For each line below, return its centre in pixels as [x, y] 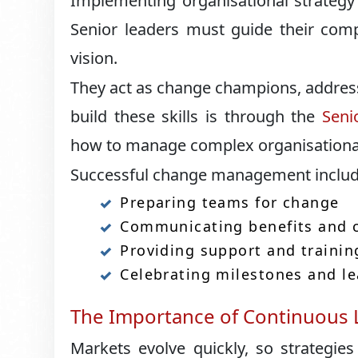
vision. [94, 58]
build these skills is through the [196, 116]
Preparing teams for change [230, 202]
